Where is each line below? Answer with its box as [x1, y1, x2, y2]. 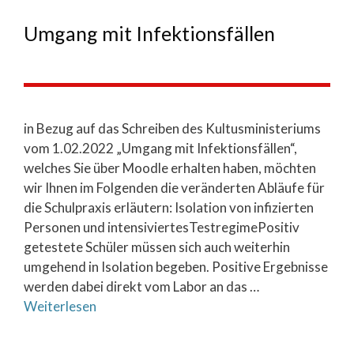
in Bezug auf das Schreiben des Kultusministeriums [24, 120, 321, 137]
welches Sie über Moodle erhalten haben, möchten [24, 160, 316, 176]
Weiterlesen [24, 298, 96, 314]
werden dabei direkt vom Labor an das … [24, 278, 259, 295]
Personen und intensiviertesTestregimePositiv [24, 219, 299, 235]
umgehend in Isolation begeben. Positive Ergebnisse [24, 258, 328, 275]
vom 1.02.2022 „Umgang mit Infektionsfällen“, [24, 140, 297, 156]
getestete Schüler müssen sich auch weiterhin [24, 239, 290, 255]
